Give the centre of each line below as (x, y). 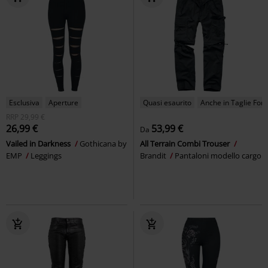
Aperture (63, 102)
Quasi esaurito (167, 102)
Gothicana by (103, 143)
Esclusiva (24, 102)
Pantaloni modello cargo (218, 155)
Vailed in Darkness (39, 143)
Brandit (154, 155)
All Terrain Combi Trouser (186, 143)
